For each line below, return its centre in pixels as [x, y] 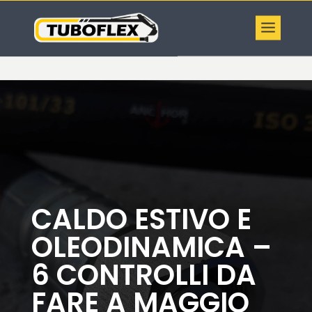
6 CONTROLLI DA [143, 275]
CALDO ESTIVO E [141, 219]
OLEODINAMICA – [151, 247]
